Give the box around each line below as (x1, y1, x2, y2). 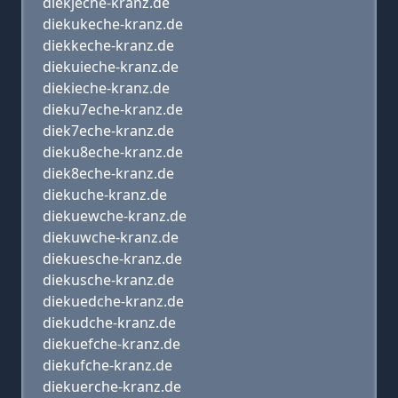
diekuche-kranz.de (43, 185, 167, 204)
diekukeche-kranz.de (43, 14, 183, 34)
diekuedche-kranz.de (43, 291, 184, 311)
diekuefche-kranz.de (43, 334, 180, 354)
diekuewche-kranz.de (43, 206, 187, 226)
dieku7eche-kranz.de (43, 99, 183, 119)
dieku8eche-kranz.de (43, 142, 183, 162)
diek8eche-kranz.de (43, 163, 174, 183)
